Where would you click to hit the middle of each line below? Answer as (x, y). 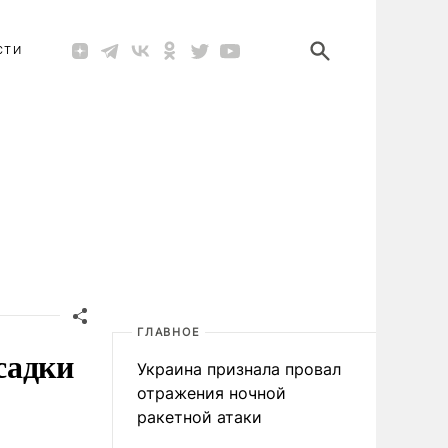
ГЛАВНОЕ (169, 332)
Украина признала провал (239, 369)
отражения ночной (211, 393)
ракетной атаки (199, 417)
